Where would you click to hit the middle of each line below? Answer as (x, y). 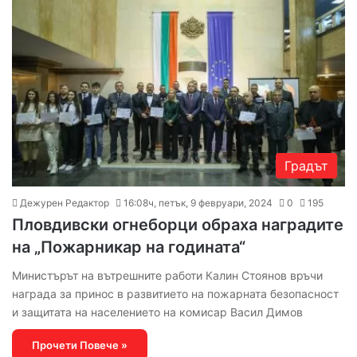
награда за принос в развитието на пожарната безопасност (175, 293)
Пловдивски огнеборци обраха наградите (178, 224)
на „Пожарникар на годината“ (129, 247)
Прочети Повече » (80, 345)
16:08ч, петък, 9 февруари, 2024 (198, 202)
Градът (306, 165)
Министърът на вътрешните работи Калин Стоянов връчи (167, 275)
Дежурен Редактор (65, 202)
